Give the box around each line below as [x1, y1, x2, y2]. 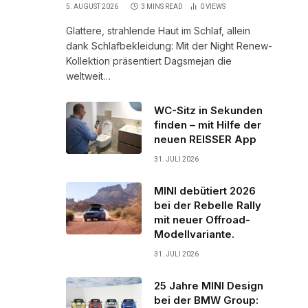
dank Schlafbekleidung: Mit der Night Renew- [66, 39, 272, 52]
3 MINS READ [141, 2, 183, 10]
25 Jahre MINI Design [154, 278, 263, 292]
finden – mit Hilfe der [154, 118, 261, 131]
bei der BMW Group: [154, 293, 258, 307]
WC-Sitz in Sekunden [154, 103, 263, 117]
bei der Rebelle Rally [154, 198, 261, 212]
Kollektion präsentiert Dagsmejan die [66, 54, 232, 67]
